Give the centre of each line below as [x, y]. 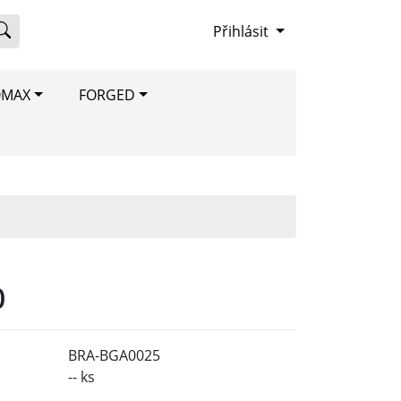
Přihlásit [241, 31]
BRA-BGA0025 [114, 355]
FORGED [107, 95]
